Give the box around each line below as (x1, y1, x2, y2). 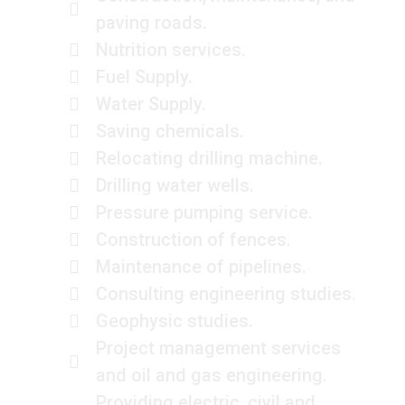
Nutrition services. (95, 39, 246, 61)
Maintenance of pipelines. (95, 256, 306, 278)
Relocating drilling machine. (95, 147, 323, 170)
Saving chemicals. (95, 120, 244, 143)
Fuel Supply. (95, 66, 193, 89)
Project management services (95, 337, 341, 360)
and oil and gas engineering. (95, 364, 327, 387)
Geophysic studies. (95, 310, 253, 333)
